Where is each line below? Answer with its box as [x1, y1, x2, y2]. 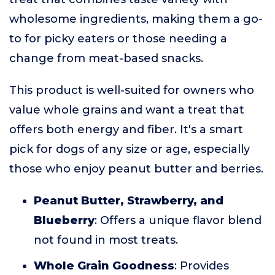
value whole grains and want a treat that [9, 103, 244, 117]
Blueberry [34, 214, 95, 227]
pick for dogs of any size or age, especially [9, 142, 250, 156]
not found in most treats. [34, 233, 178, 247]
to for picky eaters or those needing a [9, 32, 227, 45]
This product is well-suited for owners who [9, 83, 254, 97]
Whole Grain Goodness [34, 259, 174, 273]
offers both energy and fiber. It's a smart [9, 123, 243, 136]
